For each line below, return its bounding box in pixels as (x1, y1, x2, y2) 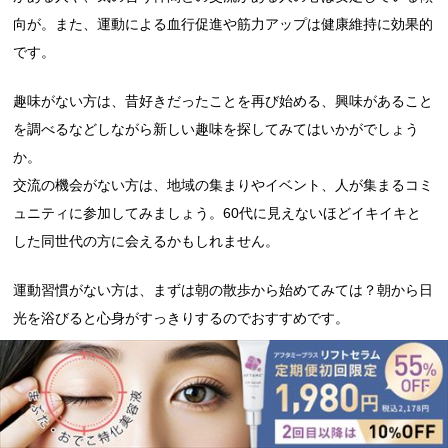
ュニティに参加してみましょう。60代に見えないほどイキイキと (13, 205, 422, 222)
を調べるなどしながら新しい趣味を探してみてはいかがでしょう (13, 121, 420, 138)
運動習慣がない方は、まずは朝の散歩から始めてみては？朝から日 (13, 282, 434, 299)
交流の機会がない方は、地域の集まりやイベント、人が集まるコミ (13, 177, 434, 194)
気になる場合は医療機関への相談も (31, 390, 320, 411)
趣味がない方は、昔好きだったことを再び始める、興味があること (13, 93, 434, 110)
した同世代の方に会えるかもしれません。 (13, 233, 280, 250)
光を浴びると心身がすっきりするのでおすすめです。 (13, 310, 350, 327)
